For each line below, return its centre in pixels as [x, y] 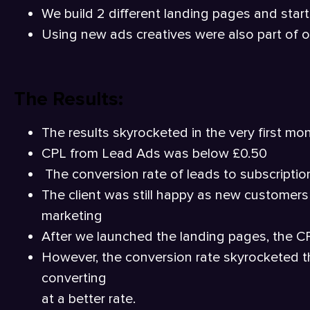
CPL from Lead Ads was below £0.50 [154, 153]
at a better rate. [89, 299]
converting [74, 278]
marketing [72, 216]
